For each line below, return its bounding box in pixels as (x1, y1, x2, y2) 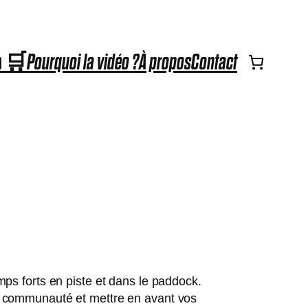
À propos (139, 50, 191, 74)
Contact (191, 50, 237, 74)
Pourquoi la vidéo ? (27, 50, 139, 74)
